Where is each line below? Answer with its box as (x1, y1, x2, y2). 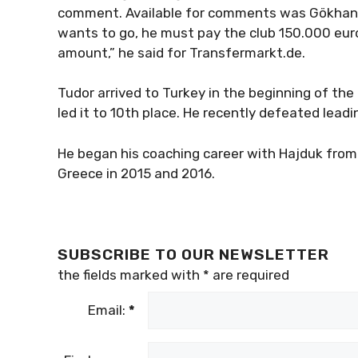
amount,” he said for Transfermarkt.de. (58, 44, 305, 61)
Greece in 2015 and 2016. (58, 165, 215, 181)
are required (209, 266, 289, 283)
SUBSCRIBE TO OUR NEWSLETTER (58, 245, 329, 264)
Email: (88, 301, 129, 318)
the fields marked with (58, 266, 203, 283)
